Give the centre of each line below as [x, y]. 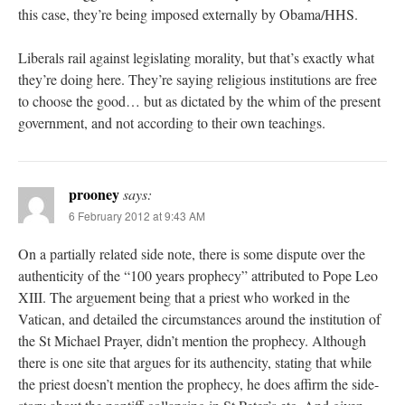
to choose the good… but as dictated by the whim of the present [199, 101]
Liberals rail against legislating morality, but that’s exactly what [196, 58]
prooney [94, 194]
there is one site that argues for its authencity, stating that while [195, 363]
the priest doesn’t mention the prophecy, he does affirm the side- [198, 384]
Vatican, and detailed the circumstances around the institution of [199, 319]
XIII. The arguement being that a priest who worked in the [184, 297]
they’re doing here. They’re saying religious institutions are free [198, 80]
